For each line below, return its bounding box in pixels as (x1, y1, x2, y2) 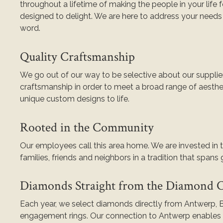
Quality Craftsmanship (20, 48, 135, 65)
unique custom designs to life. (20, 94, 130, 104)
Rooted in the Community (20, 118, 154, 136)
